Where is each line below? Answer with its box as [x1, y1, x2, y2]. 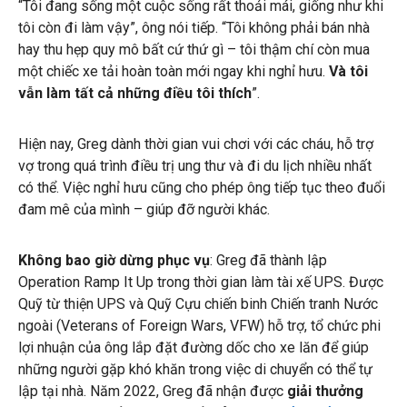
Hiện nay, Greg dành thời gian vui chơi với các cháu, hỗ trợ [18, 134, 373, 153]
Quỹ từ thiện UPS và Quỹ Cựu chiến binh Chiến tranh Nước [18, 294, 378, 313]
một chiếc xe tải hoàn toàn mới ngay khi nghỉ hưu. [18, 62, 329, 80]
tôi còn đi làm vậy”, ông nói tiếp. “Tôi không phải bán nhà [18, 18, 370, 36]
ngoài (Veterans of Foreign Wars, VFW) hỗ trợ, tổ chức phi [18, 316, 381, 334]
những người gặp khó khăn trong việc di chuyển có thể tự [18, 360, 372, 378]
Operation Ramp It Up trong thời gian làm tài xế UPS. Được [18, 273, 383, 291]
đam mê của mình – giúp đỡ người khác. [18, 200, 270, 218]
